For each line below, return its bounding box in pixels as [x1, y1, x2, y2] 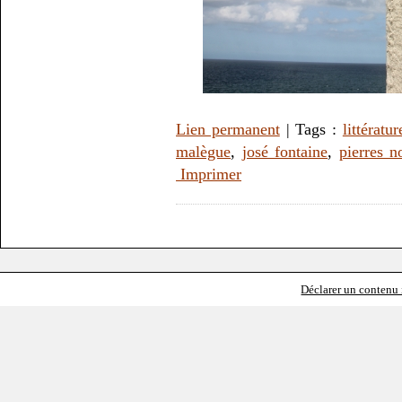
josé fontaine [241, 142, 328, 161]
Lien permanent [176, 119, 280, 138]
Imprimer [176, 164, 241, 183]
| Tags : [279, 119, 343, 138]
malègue [176, 142, 231, 161]
